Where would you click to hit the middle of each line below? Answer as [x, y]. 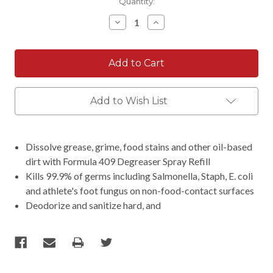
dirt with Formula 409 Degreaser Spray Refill [118, 161]
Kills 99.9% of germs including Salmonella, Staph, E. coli [140, 175]
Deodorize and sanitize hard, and [94, 205]
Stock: [27, 13]
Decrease [135, 22]
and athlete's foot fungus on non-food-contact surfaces [140, 190]
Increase [172, 22]
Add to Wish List [129, 101]
